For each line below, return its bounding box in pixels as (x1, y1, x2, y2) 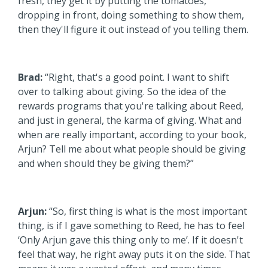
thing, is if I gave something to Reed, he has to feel (18, 218, 245, 232)
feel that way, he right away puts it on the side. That (18, 247, 250, 261)
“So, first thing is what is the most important (47, 204, 247, 218)
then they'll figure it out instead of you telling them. (18, 22, 248, 36)
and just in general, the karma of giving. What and (18, 113, 242, 127)
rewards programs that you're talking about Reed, (18, 99, 243, 112)
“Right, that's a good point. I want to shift (42, 70, 229, 84)
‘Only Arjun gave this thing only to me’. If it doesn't (18, 233, 243, 246)
